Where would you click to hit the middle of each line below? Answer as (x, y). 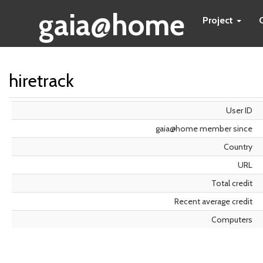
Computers (232, 220)
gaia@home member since (204, 129)
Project (219, 20)
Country (238, 147)
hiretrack (41, 81)
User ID (239, 110)
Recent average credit (213, 201)
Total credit (232, 183)
